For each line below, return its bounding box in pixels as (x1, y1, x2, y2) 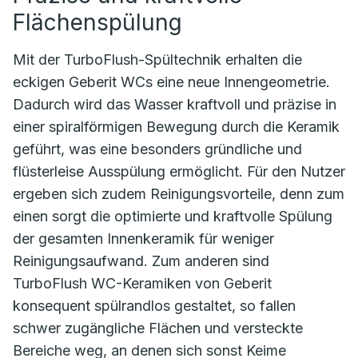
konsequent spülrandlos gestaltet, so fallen (13, 296, 296, 314)
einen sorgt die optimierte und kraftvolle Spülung (13, 207, 332, 225)
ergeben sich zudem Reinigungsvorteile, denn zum (13, 185, 344, 202)
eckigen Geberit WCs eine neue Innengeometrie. (13, 73, 330, 90)
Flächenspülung (13, 8, 182, 36)
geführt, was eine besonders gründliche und (13, 140, 302, 157)
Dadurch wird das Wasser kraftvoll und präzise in (13, 95, 336, 113)
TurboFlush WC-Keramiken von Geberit (13, 274, 272, 292)
